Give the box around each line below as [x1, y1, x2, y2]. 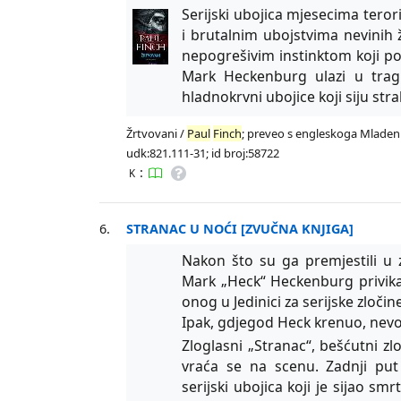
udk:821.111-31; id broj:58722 [126, 144, 280, 161]
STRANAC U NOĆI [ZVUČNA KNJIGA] [126, 219, 354, 237]
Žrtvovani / [126, 124, 188, 141]
